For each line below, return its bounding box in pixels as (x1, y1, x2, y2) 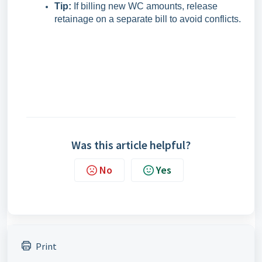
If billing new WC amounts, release (71, 1, 218, 11)
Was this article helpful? (71, 137, 191, 152)
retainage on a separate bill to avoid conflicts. (54, 14, 241, 24)
